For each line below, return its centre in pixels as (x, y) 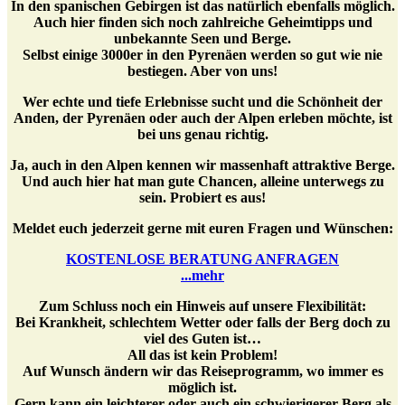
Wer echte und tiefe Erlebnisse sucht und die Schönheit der (202, 102)
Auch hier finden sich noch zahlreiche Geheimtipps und (202, 23)
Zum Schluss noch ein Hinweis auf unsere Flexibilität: (202, 306)
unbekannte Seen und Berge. (202, 39)
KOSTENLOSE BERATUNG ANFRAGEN (202, 259)
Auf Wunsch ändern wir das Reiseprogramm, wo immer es (202, 372)
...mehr (202, 276)
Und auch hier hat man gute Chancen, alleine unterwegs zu (202, 182)
